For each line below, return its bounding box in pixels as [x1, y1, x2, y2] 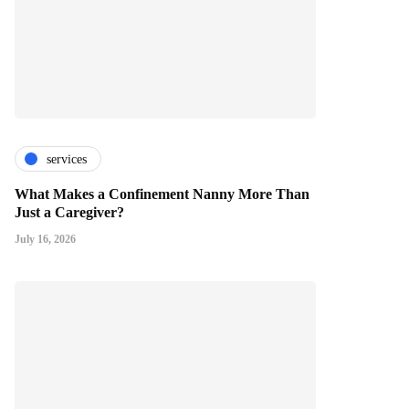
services [47, 152, 87, 166]
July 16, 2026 [15, 233, 76, 246]
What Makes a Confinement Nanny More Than [15, 186, 309, 203]
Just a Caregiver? [15, 204, 124, 221]
